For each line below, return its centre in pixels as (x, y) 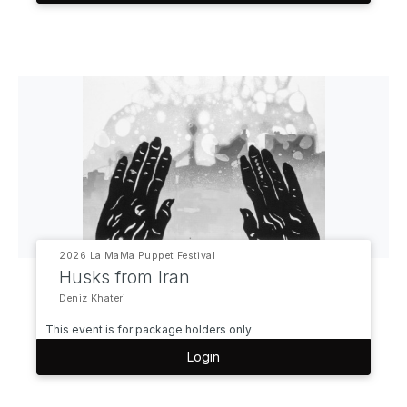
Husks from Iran (125, 277)
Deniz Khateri (93, 298)
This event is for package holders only (149, 329)
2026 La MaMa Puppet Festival (138, 256)
